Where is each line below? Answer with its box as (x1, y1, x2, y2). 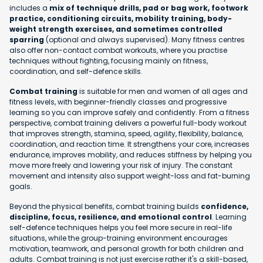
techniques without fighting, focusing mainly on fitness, (9, 56, 208, 66)
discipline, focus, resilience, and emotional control (9, 212, 212, 222)
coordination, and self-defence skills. (9, 66, 143, 77)
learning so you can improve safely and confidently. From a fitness (9, 107, 249, 118)
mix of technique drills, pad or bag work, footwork (49, 3, 248, 14)
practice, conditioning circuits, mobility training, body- (9, 14, 232, 24)
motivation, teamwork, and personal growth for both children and (9, 244, 244, 254)
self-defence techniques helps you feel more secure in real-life (9, 222, 232, 233)
